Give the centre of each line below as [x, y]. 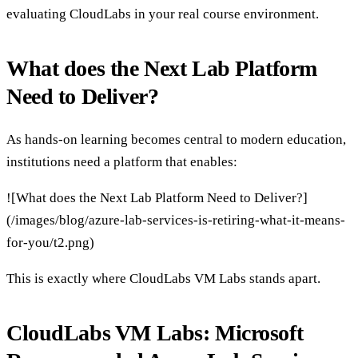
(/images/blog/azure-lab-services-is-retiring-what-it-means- [176, 221]
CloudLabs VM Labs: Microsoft [155, 333]
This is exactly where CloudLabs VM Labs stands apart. [163, 279]
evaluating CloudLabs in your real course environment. [163, 14]
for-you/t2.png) [50, 243]
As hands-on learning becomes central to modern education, [176, 140]
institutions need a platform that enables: [122, 162]
